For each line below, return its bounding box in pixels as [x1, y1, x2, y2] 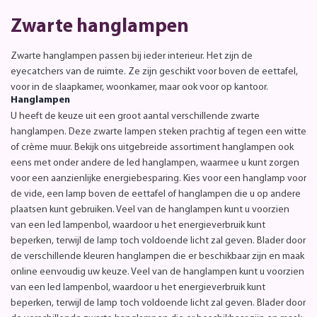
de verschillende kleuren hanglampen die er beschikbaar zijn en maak [11, 250, 304, 262]
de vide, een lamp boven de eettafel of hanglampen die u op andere [11, 188, 301, 200]
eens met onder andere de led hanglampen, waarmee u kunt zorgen [11, 157, 299, 168]
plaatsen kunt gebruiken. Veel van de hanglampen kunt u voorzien [11, 204, 289, 215]
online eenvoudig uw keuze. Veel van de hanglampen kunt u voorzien [11, 266, 304, 277]
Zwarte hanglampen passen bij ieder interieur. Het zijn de [11, 50, 253, 62]
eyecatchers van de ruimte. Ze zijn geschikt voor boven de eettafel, [11, 66, 298, 77]
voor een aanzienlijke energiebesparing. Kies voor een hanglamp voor [11, 173, 306, 184]
